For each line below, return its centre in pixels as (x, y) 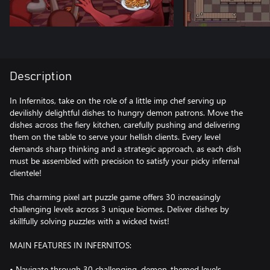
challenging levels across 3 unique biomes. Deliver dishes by (119, 209)
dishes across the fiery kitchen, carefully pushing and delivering (125, 124)
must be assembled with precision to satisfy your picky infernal (124, 161)
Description (41, 77)
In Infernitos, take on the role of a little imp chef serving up (118, 100)
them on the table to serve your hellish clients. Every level (115, 137)
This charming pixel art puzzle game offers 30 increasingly (115, 197)
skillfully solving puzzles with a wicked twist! (89, 221)
